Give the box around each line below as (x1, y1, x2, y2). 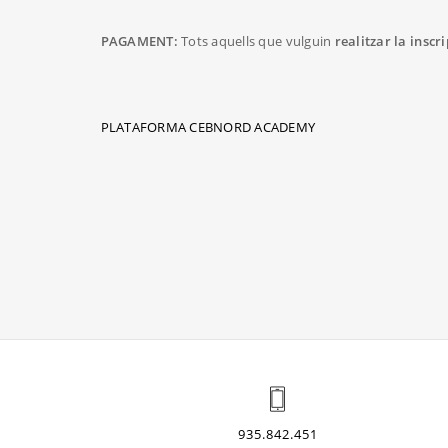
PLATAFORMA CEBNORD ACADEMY (100, 118, 316, 137)
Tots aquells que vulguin (177, 32, 335, 51)
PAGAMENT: (100, 32, 178, 51)
